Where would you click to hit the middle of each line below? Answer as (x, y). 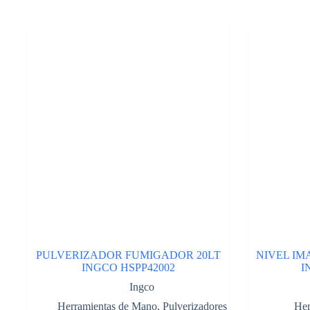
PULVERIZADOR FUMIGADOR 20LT (128, 255)
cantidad (45, 34)
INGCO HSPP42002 (128, 267)
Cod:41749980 (60, 22)
